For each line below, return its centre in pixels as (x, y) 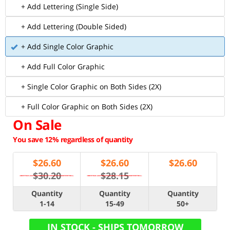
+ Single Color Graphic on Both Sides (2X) (91, 87)
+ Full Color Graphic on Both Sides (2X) (87, 107)
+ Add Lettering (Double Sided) (74, 26)
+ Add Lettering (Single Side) (70, 6)
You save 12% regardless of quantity (73, 139)
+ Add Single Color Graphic (67, 46)
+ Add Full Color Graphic (63, 66)
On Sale (37, 125)
